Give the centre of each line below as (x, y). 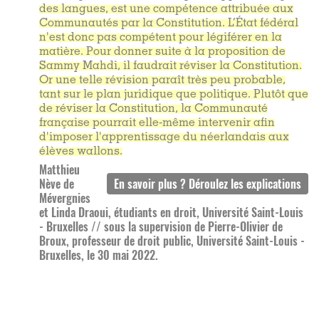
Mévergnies (65, 198)
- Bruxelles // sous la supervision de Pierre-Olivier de (161, 226)
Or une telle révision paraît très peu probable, (162, 80)
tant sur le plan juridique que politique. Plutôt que (174, 95)
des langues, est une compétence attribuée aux (166, 9)
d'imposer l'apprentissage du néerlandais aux (164, 137)
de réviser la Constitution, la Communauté (153, 109)
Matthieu (59, 169)
